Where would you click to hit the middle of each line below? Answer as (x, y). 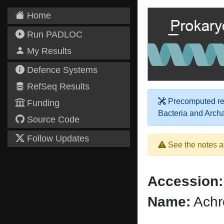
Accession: (185, 181)
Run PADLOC (53, 34)
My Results (48, 51)
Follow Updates (57, 138)
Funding (42, 103)
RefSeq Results (57, 86)
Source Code (52, 119)
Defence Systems (61, 70)
